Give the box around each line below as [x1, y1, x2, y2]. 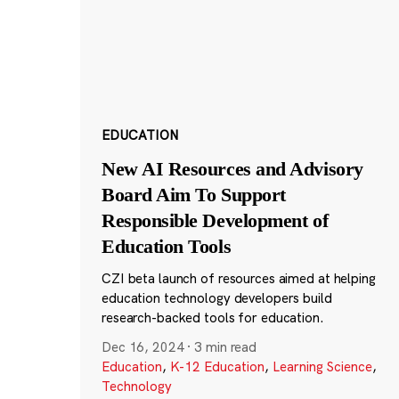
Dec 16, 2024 [101, 338, 184, 355]
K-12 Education [169, 357, 265, 375]
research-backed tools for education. [101, 308, 324, 326]
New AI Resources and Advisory [101, 157, 363, 180]
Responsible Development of [101, 208, 329, 232]
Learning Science [272, 357, 372, 375]
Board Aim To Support [101, 183, 286, 206]
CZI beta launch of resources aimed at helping [101, 269, 376, 287]
